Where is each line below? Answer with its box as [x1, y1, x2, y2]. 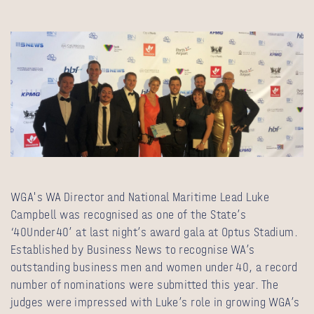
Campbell [11, 207, 57, 222]
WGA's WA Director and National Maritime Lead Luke [11, 189, 270, 205]
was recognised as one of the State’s [56, 207, 247, 222]
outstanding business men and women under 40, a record [11, 259, 298, 275]
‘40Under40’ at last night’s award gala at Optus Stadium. [11, 224, 299, 240]
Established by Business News [11, 242, 163, 257]
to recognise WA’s [162, 242, 255, 257]
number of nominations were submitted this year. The [11, 277, 278, 292]
